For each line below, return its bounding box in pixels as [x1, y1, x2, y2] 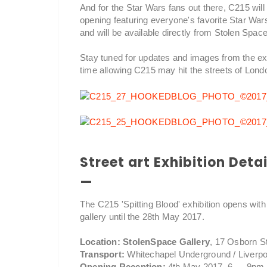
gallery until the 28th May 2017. [80, 212, 204, 222]
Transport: [80, 249, 125, 260]
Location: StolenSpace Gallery [80, 237, 210, 247]
